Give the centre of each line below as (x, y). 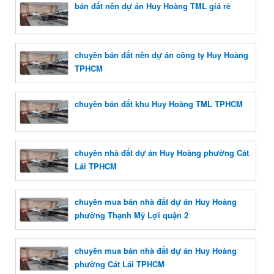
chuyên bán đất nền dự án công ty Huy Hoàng (161, 54)
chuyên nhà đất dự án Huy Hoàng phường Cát (162, 152)
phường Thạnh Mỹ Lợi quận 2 (131, 215)
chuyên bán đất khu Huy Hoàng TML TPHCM (159, 103)
